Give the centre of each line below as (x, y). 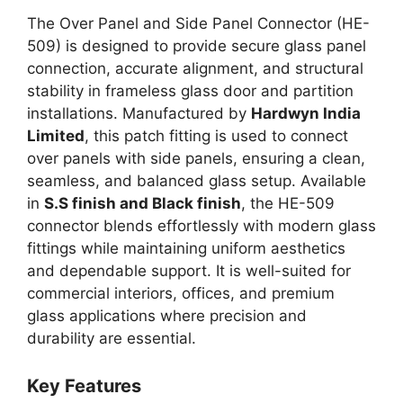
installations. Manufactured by (139, 113)
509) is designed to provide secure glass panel (197, 45)
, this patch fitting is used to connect (216, 135)
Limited (56, 135)
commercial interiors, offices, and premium (181, 293)
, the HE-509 (288, 203)
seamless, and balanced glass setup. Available (197, 180)
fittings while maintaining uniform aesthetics (186, 248)
